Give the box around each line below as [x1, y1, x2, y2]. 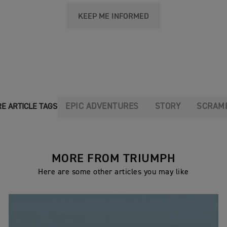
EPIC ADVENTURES [65, 102, 139, 111]
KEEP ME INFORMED [78, 13, 149, 21]
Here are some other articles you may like [38, 168, 189, 177]
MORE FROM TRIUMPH [51, 153, 176, 165]
